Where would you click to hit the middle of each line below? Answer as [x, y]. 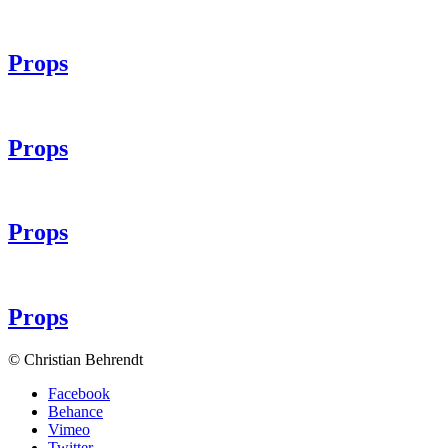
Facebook [79, 394]
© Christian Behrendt [75, 360]
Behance [75, 412]
